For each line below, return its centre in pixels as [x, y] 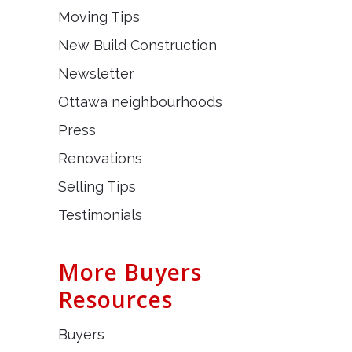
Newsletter [96, 73]
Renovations [100, 158]
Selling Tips [97, 187]
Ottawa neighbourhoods [140, 102]
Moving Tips [99, 17]
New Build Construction [137, 45]
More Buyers [130, 272]
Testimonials [100, 215]
